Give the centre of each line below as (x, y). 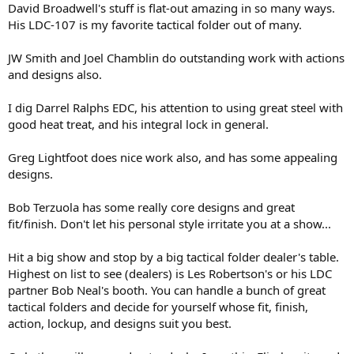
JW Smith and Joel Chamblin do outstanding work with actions (176, 57)
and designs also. (55, 74)
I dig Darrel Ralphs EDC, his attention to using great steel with (175, 107)
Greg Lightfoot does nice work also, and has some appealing (173, 157)
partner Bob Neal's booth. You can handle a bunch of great (167, 290)
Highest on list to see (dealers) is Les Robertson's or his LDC (170, 273)
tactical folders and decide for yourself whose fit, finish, (158, 306)
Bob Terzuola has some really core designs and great (151, 207)
